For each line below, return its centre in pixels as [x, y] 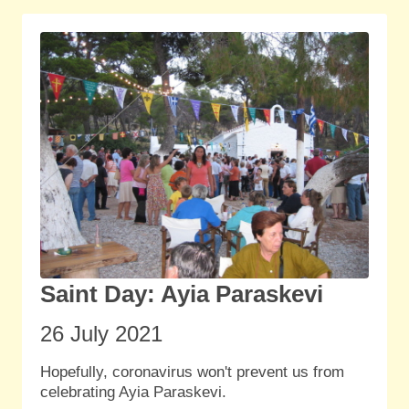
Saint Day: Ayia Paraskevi [182, 294]
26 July [78, 334]
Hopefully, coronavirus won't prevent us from [192, 372]
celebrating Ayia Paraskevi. [133, 393]
